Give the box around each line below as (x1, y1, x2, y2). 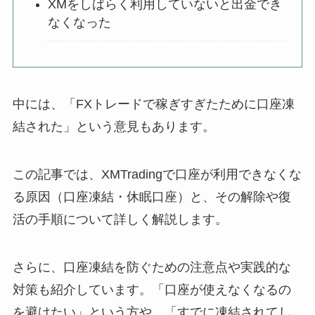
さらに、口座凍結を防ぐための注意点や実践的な (12, 259, 291, 274)
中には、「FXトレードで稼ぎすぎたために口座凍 (12, 96, 295, 111)
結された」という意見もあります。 (12, 119, 215, 134)
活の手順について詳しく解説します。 (12, 212, 228, 226)
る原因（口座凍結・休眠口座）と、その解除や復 (12, 189, 291, 204)
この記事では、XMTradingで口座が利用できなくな (12, 167, 302, 181)
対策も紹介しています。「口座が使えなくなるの (12, 282, 291, 297)
